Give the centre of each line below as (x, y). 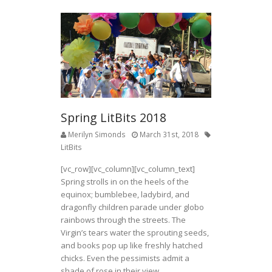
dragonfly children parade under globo (132, 207)
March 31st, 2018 (169, 134)
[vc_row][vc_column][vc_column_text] (128, 168)
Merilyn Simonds (97, 134)
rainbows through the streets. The (123, 219)
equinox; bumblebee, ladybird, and (125, 194)
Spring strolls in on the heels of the (125, 181)
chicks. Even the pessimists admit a (125, 258)
